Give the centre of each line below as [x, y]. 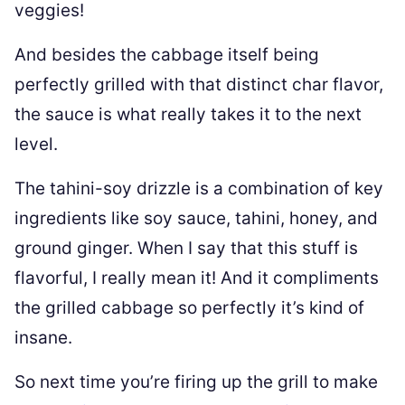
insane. [43, 338]
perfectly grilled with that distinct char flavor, [199, 85]
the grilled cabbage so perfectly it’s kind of [189, 308]
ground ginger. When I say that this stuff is [186, 248]
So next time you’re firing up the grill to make [196, 382]
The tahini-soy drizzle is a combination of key [199, 188]
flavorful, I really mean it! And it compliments [197, 278]
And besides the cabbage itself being [167, 55]
